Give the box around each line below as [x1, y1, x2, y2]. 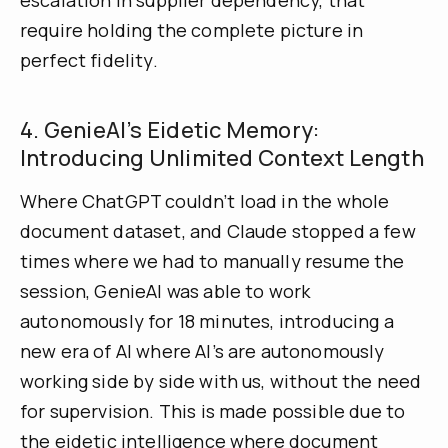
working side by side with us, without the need [20, 368, 422, 393]
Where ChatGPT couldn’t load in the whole [20, 188, 390, 213]
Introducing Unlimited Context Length [20, 142, 424, 173]
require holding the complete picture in [20, 17, 364, 42]
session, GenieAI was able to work [20, 278, 311, 303]
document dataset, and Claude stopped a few [20, 218, 416, 243]
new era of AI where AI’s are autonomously [20, 338, 385, 363]
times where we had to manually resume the [20, 248, 405, 273]
